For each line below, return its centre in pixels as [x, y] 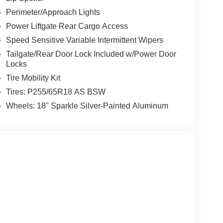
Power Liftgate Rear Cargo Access [67, 26]
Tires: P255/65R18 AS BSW [56, 92]
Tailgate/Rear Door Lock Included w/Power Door [91, 54]
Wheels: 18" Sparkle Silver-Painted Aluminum [87, 106]
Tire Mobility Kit [33, 78]
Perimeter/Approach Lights [53, 12]
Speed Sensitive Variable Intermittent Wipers [84, 40]
